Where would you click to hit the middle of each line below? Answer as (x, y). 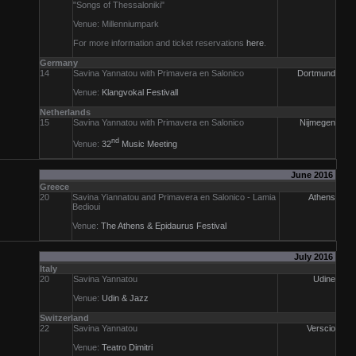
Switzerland (64, 318)
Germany (59, 63)
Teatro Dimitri (127, 347)
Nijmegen (317, 122)
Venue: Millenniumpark (116, 24)
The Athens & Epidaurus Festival (164, 226)
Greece (54, 187)
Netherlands (65, 112)
